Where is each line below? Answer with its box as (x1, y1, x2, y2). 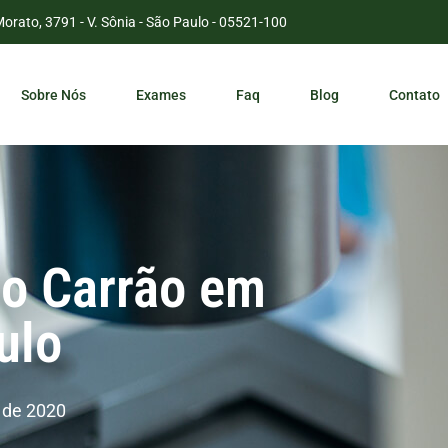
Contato (389, 86, 441, 103)
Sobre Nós (21, 86, 87, 103)
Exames (136, 86, 187, 103)
